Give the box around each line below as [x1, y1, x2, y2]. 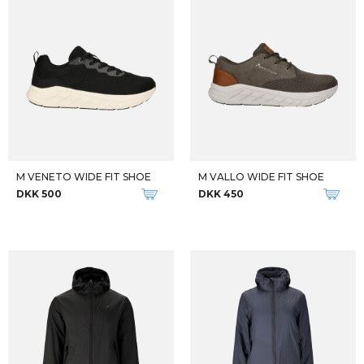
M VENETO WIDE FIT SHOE [16, 171, 151, 183]
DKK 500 [16, 188, 62, 200]
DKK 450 [198, 188, 244, 200]
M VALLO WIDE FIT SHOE [198, 171, 324, 183]
